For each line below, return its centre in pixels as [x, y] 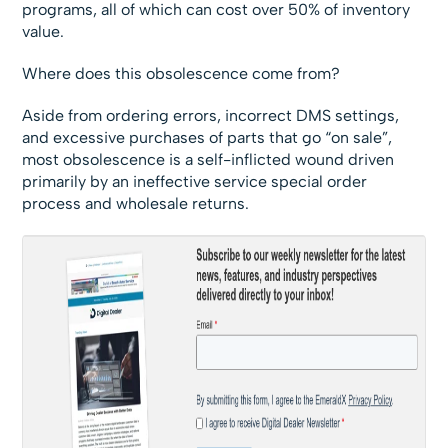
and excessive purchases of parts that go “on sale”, [207, 137]
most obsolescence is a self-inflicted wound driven [208, 159]
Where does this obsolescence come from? [181, 73]
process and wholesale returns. [136, 203]
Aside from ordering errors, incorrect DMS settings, [211, 115]
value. [43, 31]
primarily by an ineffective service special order [195, 181]
